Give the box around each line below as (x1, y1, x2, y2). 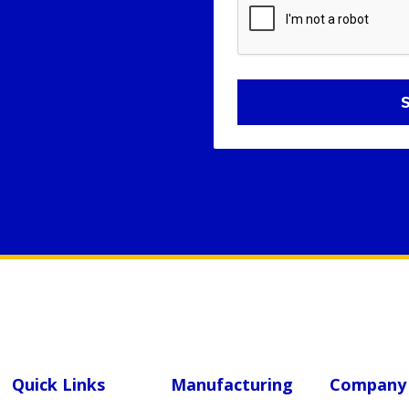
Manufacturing (171, 373, 294, 396)
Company (330, 373, 407, 396)
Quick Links (12, 373, 106, 396)
